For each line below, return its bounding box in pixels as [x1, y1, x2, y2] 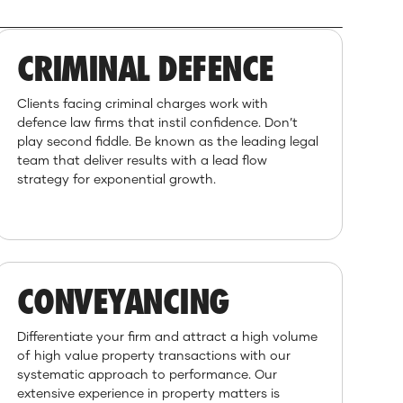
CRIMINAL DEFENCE [16, 48, 273, 89]
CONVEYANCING [16, 281, 228, 322]
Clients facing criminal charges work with [16, 95, 268, 111]
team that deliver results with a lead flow [16, 152, 267, 167]
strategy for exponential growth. [16, 171, 216, 186]
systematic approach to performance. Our [16, 366, 277, 381]
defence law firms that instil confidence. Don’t [16, 114, 298, 130]
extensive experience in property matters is [16, 385, 280, 400]
